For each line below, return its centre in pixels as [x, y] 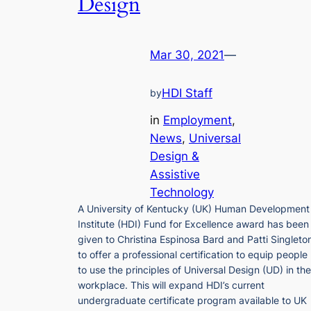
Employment [197, 120]
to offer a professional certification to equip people [193, 254]
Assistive [175, 174]
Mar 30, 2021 [187, 55]
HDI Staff [187, 93]
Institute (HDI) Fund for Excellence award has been [193, 224]
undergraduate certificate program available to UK [192, 300]
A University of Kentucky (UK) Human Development [194, 208]
